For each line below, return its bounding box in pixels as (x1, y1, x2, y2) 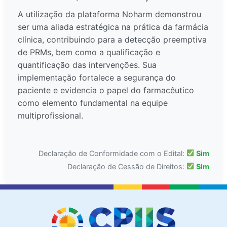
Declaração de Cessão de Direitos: (67, 162, 186, 171)
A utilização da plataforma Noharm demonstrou (18, 9, 201, 20)
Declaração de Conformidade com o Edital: (38, 149, 186, 158)
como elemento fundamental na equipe (18, 98, 168, 108)
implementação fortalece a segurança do (18, 72, 176, 83)
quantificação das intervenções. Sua (18, 60, 157, 70)
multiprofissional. (18, 110, 83, 121)
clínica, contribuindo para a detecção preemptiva (18, 34, 207, 45)
